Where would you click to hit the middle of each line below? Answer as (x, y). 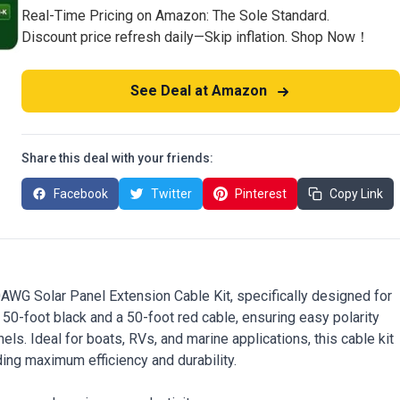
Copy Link (356, 194)
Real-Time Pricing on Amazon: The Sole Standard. (175, 16)
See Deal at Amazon (200, 91)
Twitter (171, 194)
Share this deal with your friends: (117, 158)
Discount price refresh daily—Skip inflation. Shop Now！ (196, 37)
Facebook (81, 194)
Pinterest (261, 194)
